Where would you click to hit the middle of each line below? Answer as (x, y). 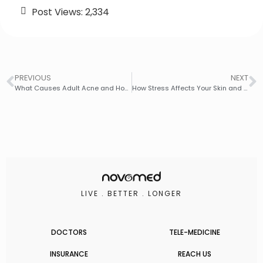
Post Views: (57, 12)
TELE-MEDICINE (194, 232)
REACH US (194, 254)
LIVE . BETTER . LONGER (131, 193)
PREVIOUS (33, 77)
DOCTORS (69, 232)
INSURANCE (69, 254)
